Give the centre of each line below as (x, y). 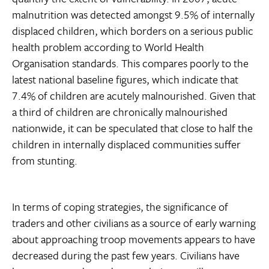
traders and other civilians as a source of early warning (134, 223)
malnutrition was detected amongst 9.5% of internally (133, 15)
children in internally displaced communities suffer (126, 144)
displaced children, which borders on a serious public (133, 31)
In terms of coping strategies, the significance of (120, 207)
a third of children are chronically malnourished (120, 112)
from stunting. (45, 161)
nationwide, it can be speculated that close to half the (132, 128)
